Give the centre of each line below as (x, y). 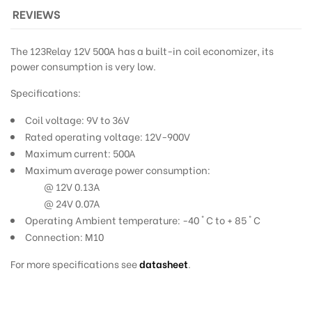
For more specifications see (75, 263)
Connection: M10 (64, 236)
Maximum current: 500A (80, 153)
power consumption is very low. (83, 65)
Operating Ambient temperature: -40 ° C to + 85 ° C (143, 219)
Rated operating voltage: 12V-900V (108, 136)
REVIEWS (37, 13)
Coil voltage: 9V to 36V (77, 119)
